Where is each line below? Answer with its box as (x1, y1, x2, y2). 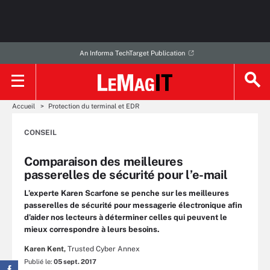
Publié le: (24, 258, 54, 265)
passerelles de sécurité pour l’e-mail (24, 168, 228, 182)
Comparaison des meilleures (24, 154, 183, 169)
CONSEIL (24, 128, 57, 137)
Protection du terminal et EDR (48, 102, 139, 110)
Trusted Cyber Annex (67, 245, 140, 253)
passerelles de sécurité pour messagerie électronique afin (24, 201, 242, 210)
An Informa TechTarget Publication (79, 49, 185, 57)
